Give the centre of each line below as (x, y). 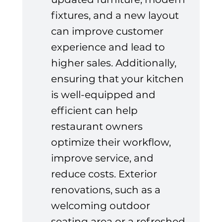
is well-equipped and (104, 95)
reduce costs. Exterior (105, 174)
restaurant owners (98, 127)
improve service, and (103, 158)
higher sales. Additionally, (115, 63)
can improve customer (108, 31)
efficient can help (95, 111)
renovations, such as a (107, 190)
